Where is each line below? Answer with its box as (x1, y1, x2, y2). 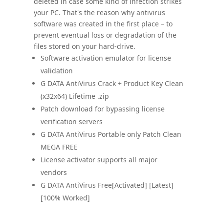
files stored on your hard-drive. (33, 42, 135, 51)
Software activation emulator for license (40, 53, 171, 63)
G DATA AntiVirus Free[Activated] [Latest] (40, 180, 174, 190)
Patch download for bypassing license (40, 104, 165, 113)
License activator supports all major (40, 155, 157, 164)
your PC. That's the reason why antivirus (33, 8, 165, 17)
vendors (40, 168, 67, 177)
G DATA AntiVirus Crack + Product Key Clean (40, 79, 183, 88)
